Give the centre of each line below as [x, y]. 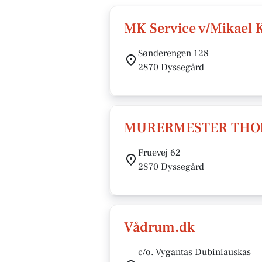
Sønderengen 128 [173, 53]
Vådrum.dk [159, 227]
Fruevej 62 [159, 153]
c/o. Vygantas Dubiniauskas [194, 252]
